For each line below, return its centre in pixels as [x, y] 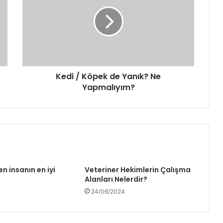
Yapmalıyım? [108, 88]
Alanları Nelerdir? [116, 179]
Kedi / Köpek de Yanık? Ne [108, 77]
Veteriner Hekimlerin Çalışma [137, 170]
